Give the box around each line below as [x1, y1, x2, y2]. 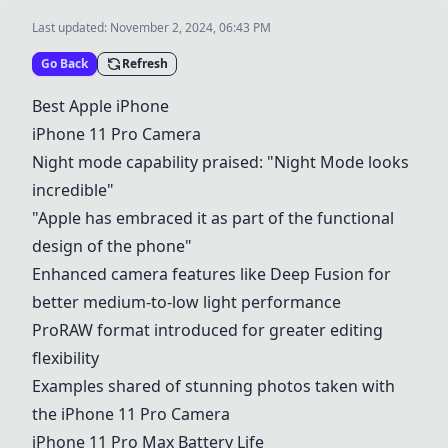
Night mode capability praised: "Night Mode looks [32, 151, 409, 173]
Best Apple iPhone [32, 95, 169, 117]
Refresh [122, 55, 168, 72]
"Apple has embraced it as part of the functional [32, 207, 394, 229]
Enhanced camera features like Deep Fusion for [32, 263, 391, 285]
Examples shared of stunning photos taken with [32, 375, 395, 397]
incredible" [32, 179, 114, 201]
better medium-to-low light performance [32, 291, 341, 313]
